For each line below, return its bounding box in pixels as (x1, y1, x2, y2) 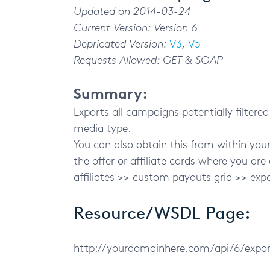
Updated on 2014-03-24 (74, 4, 190, 17)
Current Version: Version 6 (74, 20, 198, 34)
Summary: (74, 85, 148, 102)
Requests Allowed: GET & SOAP (74, 53, 223, 66)
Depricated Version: (74, 37, 169, 50)
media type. (74, 121, 131, 134)
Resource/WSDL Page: (74, 202, 251, 223)
